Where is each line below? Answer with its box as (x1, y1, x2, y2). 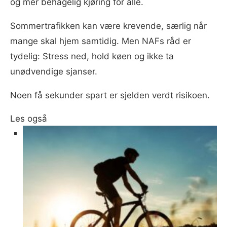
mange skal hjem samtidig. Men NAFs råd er (10, 36, 191, 47)
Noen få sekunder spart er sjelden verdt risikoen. (10, 90, 210, 101)
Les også (10, 113, 47, 124)
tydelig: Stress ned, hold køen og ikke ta (10, 51, 174, 62)
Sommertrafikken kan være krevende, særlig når (10, 21, 207, 31)
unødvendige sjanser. (10, 66, 97, 77)
